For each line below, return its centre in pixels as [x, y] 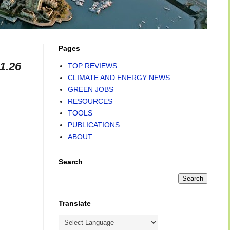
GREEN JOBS [90, 89]
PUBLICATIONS [93, 124]
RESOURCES [90, 101]
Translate [75, 203]
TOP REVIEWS [92, 65]
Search [71, 162]
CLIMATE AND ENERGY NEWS [119, 77]
